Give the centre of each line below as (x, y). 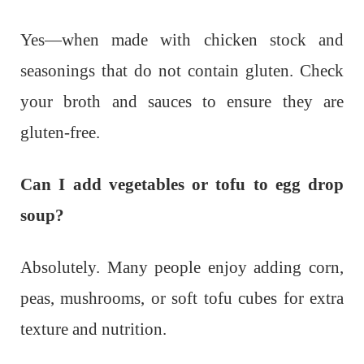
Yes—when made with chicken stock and (182, 39)
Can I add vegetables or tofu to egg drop (182, 184)
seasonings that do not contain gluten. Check (182, 70)
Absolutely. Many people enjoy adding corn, (182, 267)
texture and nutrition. (93, 329)
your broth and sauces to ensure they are (182, 101)
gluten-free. (60, 132)
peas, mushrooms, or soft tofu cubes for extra (182, 298)
